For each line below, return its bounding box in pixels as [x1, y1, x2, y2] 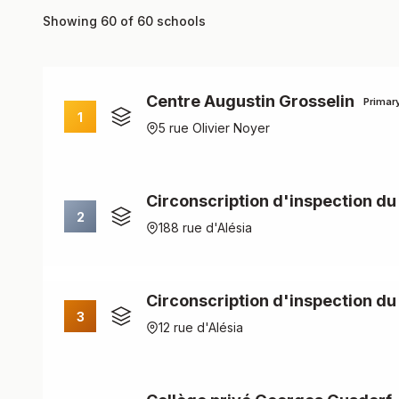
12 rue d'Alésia [159, 320, 243, 335]
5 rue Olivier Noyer [159, 120, 270, 135]
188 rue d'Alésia [159, 220, 252, 235]
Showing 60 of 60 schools [43, 13, 206, 28]
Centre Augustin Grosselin [146, 92, 354, 110]
